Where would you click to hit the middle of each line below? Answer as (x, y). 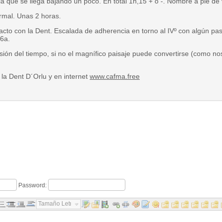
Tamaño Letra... (59, 204)
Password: (32, 185)
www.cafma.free (115, 76)
